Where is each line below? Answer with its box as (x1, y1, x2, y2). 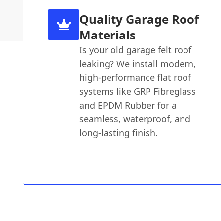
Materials (79, 26, 136, 43)
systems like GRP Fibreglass (79, 85, 196, 97)
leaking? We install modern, (79, 57, 196, 70)
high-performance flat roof (79, 71, 191, 83)
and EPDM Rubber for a (79, 99, 177, 111)
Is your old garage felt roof (79, 43, 192, 56)
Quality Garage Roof (79, 10, 199, 27)
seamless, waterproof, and (79, 112, 191, 125)
